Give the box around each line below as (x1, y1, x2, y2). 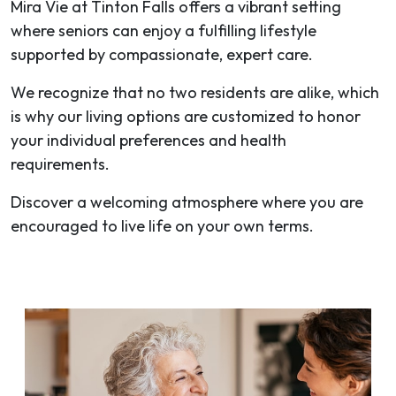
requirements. (11, 153, 113, 174)
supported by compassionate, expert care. (11, 43, 316, 65)
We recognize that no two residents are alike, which (11, 81, 379, 103)
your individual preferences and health (11, 129, 286, 150)
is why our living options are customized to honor (11, 105, 361, 126)
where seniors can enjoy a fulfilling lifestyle (11, 19, 316, 41)
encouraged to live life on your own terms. (11, 215, 314, 236)
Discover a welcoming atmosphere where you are (11, 191, 363, 212)
